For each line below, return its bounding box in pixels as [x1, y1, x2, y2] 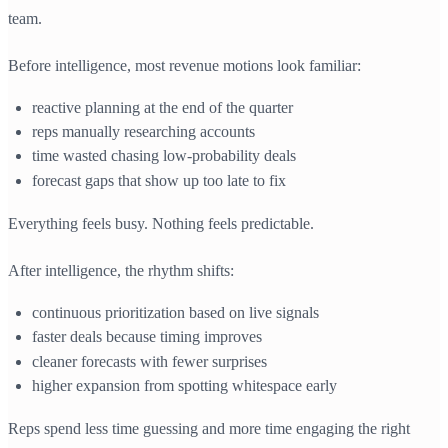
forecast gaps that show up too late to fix [32, 171, 286, 189]
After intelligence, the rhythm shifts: [8, 261, 234, 279]
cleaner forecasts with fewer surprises [32, 352, 267, 370]
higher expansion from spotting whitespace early [32, 376, 337, 394]
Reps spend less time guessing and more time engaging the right [8, 419, 410, 437]
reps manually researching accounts [32, 123, 255, 141]
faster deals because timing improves [32, 328, 262, 346]
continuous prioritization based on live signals [32, 303, 319, 321]
